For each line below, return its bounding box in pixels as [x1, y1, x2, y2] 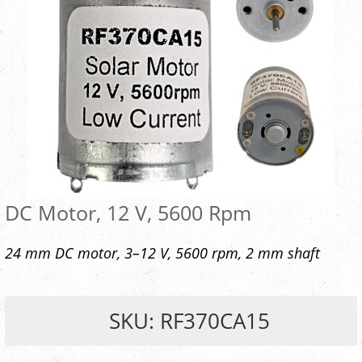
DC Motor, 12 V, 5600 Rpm [5, 199, 251, 227]
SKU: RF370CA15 [108, 306, 270, 336]
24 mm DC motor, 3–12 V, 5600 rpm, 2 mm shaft [5, 242, 320, 263]
